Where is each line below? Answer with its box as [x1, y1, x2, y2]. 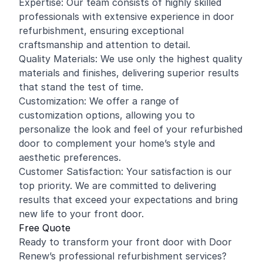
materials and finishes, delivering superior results [19, 67, 239, 79]
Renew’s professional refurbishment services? [19, 250, 227, 262]
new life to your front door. [19, 208, 144, 220]
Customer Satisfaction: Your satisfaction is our [19, 166, 232, 177]
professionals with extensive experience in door [19, 11, 234, 22]
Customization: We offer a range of [19, 95, 179, 107]
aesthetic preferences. [19, 151, 121, 163]
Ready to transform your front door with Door [19, 236, 232, 248]
